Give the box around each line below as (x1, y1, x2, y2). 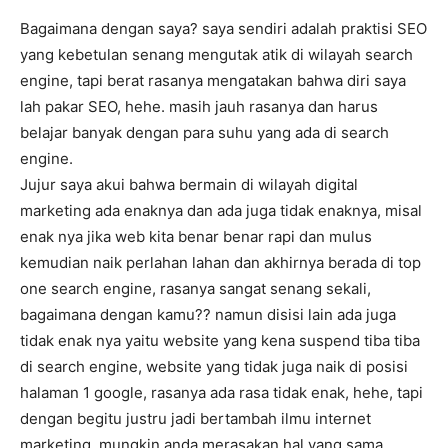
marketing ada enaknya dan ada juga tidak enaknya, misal (20, 201, 422, 221)
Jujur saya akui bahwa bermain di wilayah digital (20, 175, 358, 195)
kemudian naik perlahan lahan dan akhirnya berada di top (20, 253, 421, 273)
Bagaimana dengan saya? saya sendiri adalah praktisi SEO (20, 19, 427, 39)
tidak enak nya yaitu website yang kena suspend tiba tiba (20, 331, 420, 351)
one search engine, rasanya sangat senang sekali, (20, 279, 371, 299)
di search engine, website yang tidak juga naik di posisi (20, 357, 408, 377)
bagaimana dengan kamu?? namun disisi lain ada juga (20, 305, 396, 325)
